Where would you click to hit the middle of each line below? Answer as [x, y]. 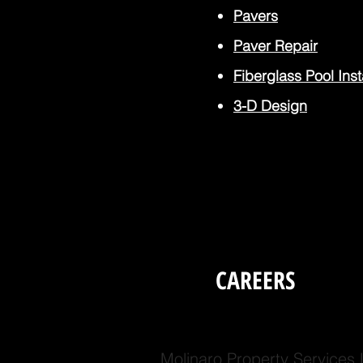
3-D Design [270, 106]
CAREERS [255, 280]
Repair [294, 46]
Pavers [256, 16]
